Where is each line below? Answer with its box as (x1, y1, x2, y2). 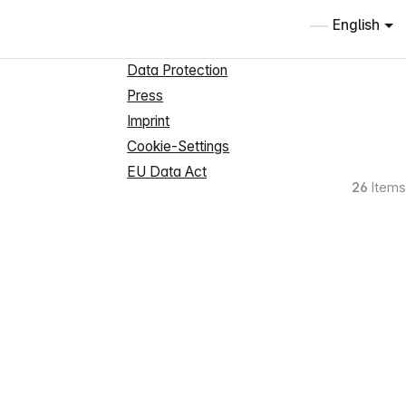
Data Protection (127, 62, 228, 80)
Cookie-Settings (127, 138, 230, 156)
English (333, 16, 381, 34)
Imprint (127, 112, 170, 130)
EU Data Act (127, 163, 208, 181)
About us (127, 36, 183, 54)
